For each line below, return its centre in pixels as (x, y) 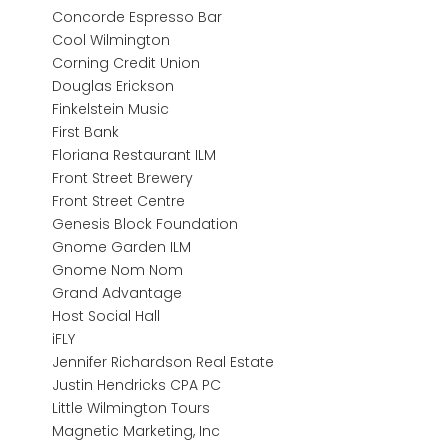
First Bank (86, 131)
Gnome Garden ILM (122, 246)
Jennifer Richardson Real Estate (163, 361)
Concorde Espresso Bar (137, 16)
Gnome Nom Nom (118, 269)
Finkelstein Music (111, 108)
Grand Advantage (117, 292)
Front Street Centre (119, 200)
